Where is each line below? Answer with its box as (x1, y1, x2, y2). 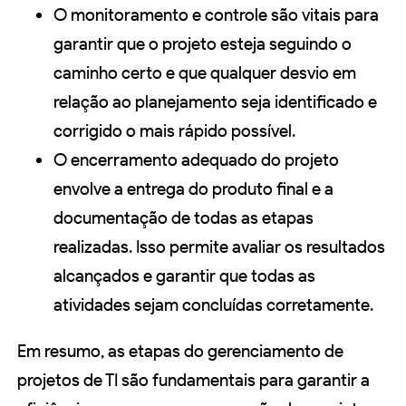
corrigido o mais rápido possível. (53, 121, 295, 142)
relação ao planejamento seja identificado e (53, 92, 377, 113)
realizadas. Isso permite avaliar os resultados (53, 237, 385, 258)
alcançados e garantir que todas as (53, 266, 315, 287)
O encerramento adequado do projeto (53, 150, 339, 171)
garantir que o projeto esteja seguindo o (53, 34, 352, 55)
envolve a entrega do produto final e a (53, 179, 333, 200)
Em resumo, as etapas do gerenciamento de (17, 341, 343, 362)
